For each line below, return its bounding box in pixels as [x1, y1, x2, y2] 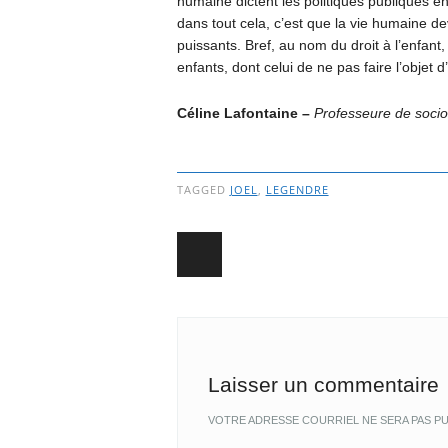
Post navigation [176, 257, 435, 297]
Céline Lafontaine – [176, 105, 314, 122]
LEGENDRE [265, 182, 329, 198]
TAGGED [176, 182, 230, 198]
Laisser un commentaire [207, 373, 439, 397]
